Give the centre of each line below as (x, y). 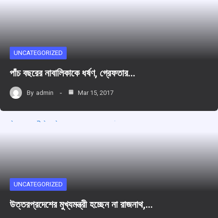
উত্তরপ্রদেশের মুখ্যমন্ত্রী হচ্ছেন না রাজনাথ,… (81, 205)
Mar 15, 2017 (95, 92)
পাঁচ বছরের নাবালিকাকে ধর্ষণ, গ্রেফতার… (73, 73)
